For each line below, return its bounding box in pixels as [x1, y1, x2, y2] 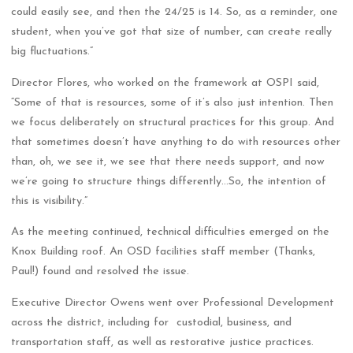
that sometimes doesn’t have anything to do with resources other [11, 136, 341, 148]
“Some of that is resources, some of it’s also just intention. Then [11, 96, 334, 109]
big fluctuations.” [11, 46, 94, 58]
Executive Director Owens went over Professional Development [11, 296, 335, 309]
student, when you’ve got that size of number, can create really [11, 26, 333, 39]
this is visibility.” [11, 195, 88, 207]
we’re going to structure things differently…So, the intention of [11, 175, 327, 188]
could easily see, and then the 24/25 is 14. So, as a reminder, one [11, 6, 339, 19]
